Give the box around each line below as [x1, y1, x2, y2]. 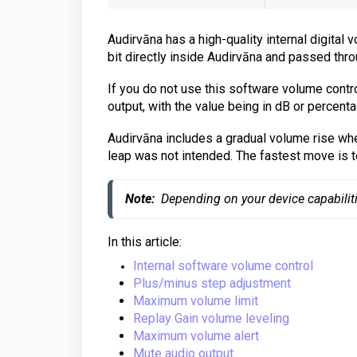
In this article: [108, 234, 182, 249]
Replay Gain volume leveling [133, 311, 289, 326]
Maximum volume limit [133, 293, 258, 308]
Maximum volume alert [133, 328, 259, 343]
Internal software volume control [133, 258, 313, 273]
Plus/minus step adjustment [133, 276, 291, 291]
